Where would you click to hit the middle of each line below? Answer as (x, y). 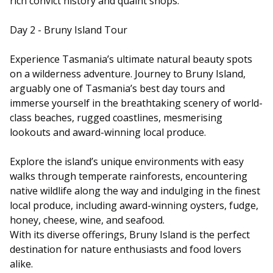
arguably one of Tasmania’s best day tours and (117, 88)
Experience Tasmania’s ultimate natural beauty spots (131, 59)
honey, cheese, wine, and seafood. (88, 220)
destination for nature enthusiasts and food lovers (126, 249)
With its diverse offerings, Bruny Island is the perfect (130, 234)
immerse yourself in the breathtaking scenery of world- (136, 103)
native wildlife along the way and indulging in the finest (135, 190)
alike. (21, 264)
